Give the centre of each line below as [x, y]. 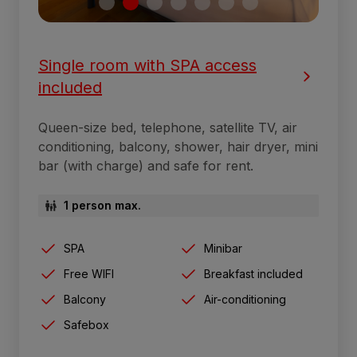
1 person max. [102, 205]
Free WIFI [89, 273]
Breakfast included [253, 273]
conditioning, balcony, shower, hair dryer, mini [178, 146]
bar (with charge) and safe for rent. [146, 165]
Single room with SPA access [147, 65]
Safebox [86, 324]
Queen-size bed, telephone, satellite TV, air [168, 127]
